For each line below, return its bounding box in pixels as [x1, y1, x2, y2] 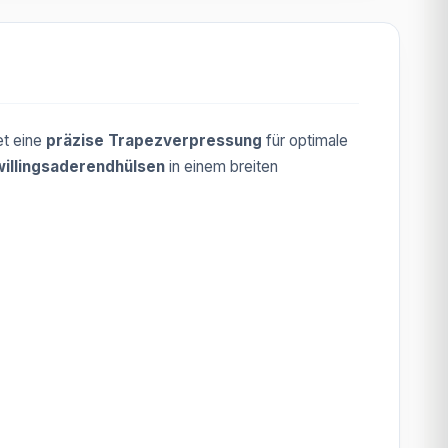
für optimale [262, 131, 348, 150]
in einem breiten [165, 157, 278, 176]
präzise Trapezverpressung [46, 131, 262, 150]
